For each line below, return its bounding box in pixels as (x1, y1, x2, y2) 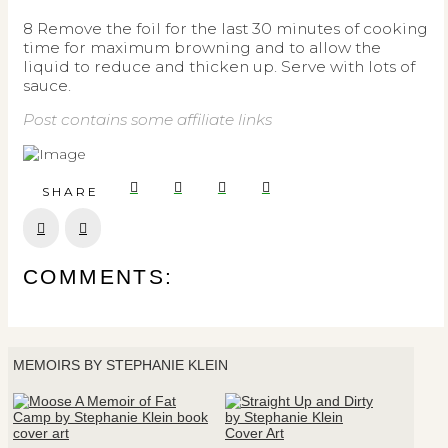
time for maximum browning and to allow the (23, 37, 381, 57)
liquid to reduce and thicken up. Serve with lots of (23, 56, 415, 76)
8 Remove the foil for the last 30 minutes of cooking (23, 18, 428, 38)
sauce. (23, 75, 71, 95)
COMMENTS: (23, 265, 174, 289)
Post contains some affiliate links (23, 110, 272, 130)
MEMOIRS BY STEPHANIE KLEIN (13, 356, 228, 373)
